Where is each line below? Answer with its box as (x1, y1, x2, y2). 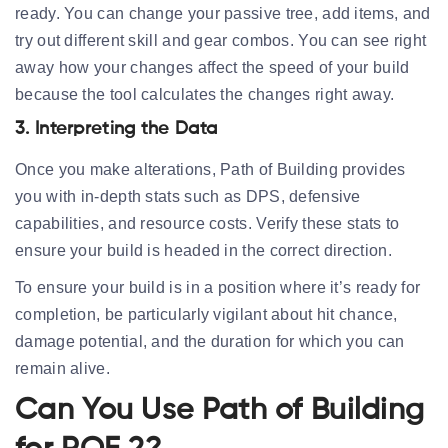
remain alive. (15, 359, 110, 377)
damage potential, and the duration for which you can (15, 332, 405, 350)
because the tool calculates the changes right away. (15, 85, 395, 103)
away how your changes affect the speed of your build (15, 58, 410, 76)
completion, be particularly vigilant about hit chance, (15, 305, 398, 323)
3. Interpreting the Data (15, 119, 218, 138)
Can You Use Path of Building (15, 395, 425, 426)
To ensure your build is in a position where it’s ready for (15, 278, 421, 296)
